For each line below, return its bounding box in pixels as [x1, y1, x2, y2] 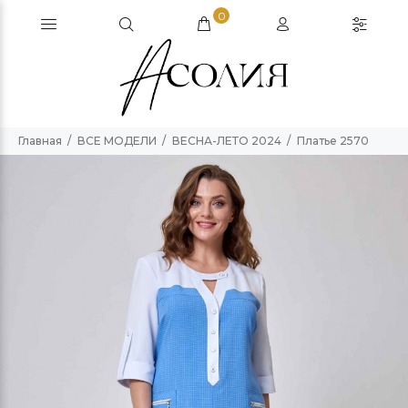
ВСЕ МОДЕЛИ [77, 134, 157, 148]
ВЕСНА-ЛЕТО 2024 [172, 134, 281, 148]
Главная [18, 134, 62, 148]
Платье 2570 [297, 134, 369, 148]
